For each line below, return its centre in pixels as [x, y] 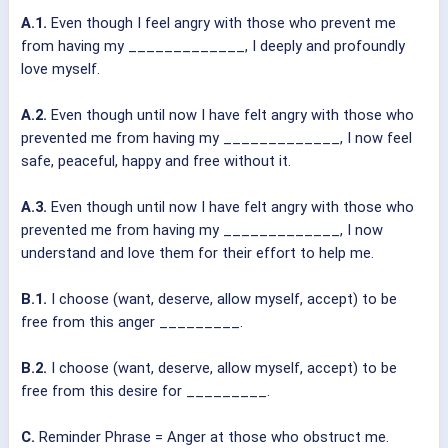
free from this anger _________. [132, 322]
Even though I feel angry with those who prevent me [221, 23]
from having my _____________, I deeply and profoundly [213, 46]
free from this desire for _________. [145, 391]
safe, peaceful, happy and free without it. [156, 161]
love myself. [60, 69]
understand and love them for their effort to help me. [197, 253]
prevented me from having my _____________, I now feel [216, 138]
